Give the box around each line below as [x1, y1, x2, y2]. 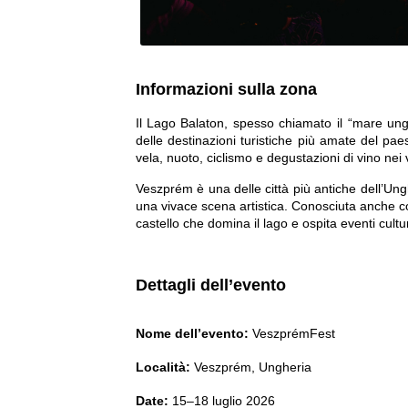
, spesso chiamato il [223, 116, 348, 131]
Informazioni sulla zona [135, 79, 317, 98]
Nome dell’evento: [135, 325, 249, 341]
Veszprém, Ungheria [189, 359, 311, 374]
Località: [135, 359, 190, 374]
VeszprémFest [248, 325, 335, 341]
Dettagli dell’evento [135, 275, 286, 294]
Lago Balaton [146, 116, 224, 131]
